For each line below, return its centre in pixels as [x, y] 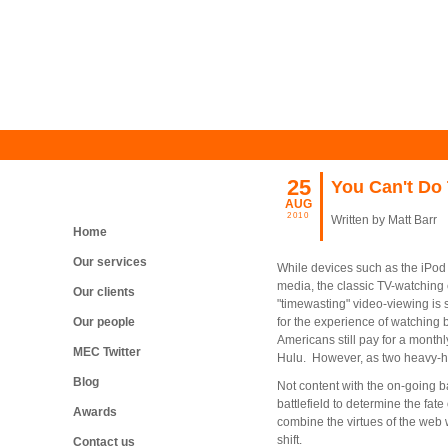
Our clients [104, 292]
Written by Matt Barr [384, 220]
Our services [110, 262]
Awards [95, 412]
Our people [104, 322]
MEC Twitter [107, 352]
